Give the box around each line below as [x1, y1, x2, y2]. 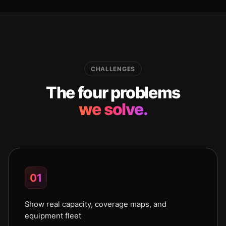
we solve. [78, 99, 148, 119]
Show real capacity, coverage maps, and [25, 200, 166, 209]
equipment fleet [25, 211, 81, 220]
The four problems [45, 83, 181, 102]
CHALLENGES [90, 65, 136, 73]
